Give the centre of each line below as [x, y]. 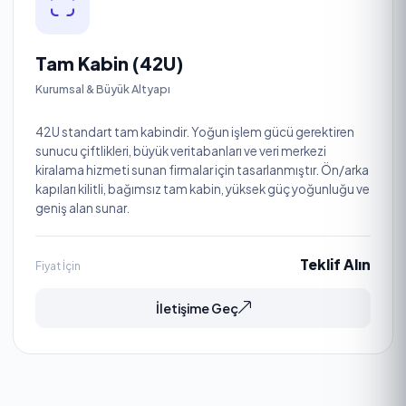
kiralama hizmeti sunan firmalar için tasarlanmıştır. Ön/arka [202, 170]
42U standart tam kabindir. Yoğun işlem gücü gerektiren [195, 132]
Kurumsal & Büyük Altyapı [103, 88]
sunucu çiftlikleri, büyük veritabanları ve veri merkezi [181, 151]
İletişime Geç [197, 309]
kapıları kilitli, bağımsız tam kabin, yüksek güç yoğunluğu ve [203, 189]
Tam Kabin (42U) [109, 63]
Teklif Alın [335, 265]
